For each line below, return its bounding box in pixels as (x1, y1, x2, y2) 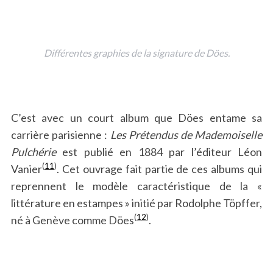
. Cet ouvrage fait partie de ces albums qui (56, 161, 263, 175)
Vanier (10, 161, 42, 175)
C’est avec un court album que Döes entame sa (10, 110, 263, 124)
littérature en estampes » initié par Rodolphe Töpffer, (10, 196, 263, 210)
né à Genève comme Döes (10, 213, 134, 227)
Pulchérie (10, 144, 56, 158)
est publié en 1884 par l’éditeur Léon (55, 144, 263, 158)
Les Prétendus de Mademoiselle (110, 127, 263, 141)
